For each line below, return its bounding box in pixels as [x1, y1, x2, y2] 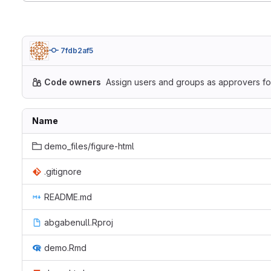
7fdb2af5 [60, 46, 93, 55]
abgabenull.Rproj [44, 217, 113, 227]
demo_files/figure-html [44, 141, 134, 151]
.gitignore [44, 166, 82, 177]
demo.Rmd [44, 243, 87, 253]
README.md [44, 192, 92, 202]
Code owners [44, 77, 101, 87]
